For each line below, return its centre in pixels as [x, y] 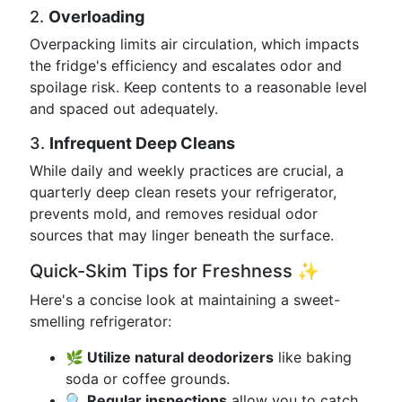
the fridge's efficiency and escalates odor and [186, 66]
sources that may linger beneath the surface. [182, 235]
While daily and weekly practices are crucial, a [187, 170]
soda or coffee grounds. [148, 379]
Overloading [96, 17]
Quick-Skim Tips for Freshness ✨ [175, 271]
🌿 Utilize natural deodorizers [170, 357]
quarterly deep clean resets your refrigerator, [183, 192]
